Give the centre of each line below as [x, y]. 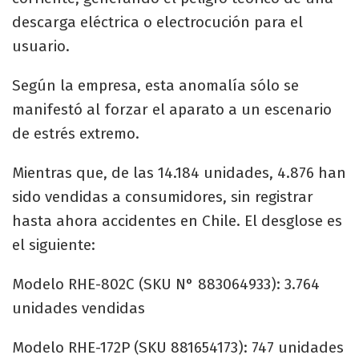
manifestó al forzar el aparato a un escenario [172, 109]
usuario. [41, 46]
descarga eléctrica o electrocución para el [157, 22]
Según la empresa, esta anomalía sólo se [155, 85]
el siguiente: [54, 244]
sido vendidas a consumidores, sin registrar [163, 196]
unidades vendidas [79, 308]
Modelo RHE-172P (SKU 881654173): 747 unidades [178, 347]
